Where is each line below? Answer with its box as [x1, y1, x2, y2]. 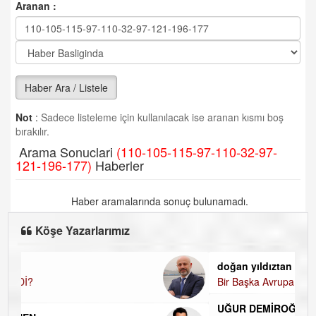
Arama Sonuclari [16, 142, 116, 161]
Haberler [92, 156, 144, 174]
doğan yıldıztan [44, 259, 120, 273]
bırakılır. [16, 124, 49, 138]
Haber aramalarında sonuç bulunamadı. [68, 194, 248, 208]
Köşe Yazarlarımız [35, 222, 130, 238]
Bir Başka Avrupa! [44, 274, 125, 288]
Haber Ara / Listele [25, 80, 108, 95]
